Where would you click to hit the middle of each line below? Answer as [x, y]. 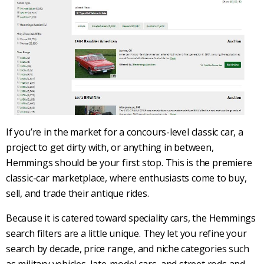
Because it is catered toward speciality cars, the [108, 218]
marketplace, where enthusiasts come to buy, [148, 178]
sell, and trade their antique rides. [77, 193]
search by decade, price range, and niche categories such [128, 248]
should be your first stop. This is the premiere [152, 162]
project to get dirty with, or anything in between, [110, 147]
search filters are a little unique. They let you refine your [126, 233]
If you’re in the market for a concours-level [99, 132]
